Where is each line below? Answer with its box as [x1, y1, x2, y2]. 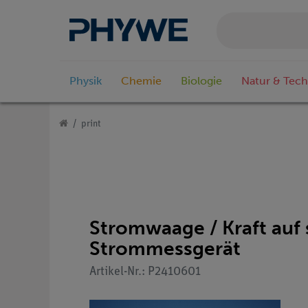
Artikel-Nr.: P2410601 [89, 265, 201, 278]
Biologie [181, 74, 222, 88]
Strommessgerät [89, 236, 241, 260]
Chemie [121, 74, 162, 88]
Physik [69, 74, 102, 88]
